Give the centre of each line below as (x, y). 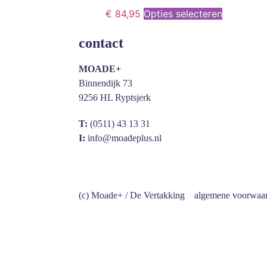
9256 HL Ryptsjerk (115, 97)
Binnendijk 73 (105, 83)
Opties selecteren (183, 13)
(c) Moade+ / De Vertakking (132, 195)
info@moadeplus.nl (125, 138)
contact (101, 43)
